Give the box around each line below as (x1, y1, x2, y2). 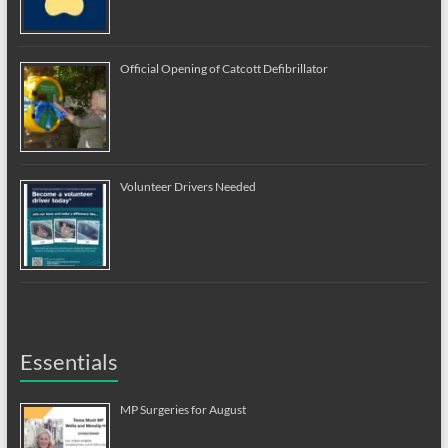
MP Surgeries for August (119, 401, 246, 417)
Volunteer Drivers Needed (119, 178, 256, 194)
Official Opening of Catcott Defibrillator (119, 60, 328, 76)
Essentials (19, 347, 118, 375)
